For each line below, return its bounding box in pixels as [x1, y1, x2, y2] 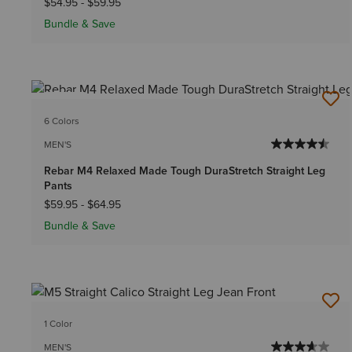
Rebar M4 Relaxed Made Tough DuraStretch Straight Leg [44, 163, 325, 180]
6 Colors [44, 114, 79, 129]
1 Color [44, 316, 72, 331]
